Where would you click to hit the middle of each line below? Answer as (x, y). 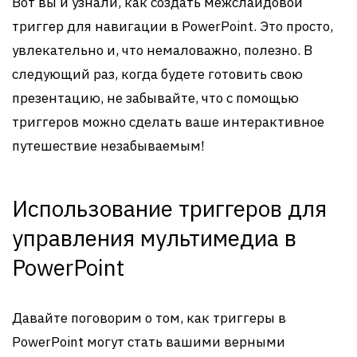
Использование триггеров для (169, 208)
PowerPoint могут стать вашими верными (149, 342)
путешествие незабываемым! (108, 146)
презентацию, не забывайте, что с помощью (155, 98)
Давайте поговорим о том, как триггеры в (149, 318)
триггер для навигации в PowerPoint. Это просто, (173, 26)
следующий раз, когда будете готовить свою (157, 74)
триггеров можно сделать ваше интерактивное (168, 122)
